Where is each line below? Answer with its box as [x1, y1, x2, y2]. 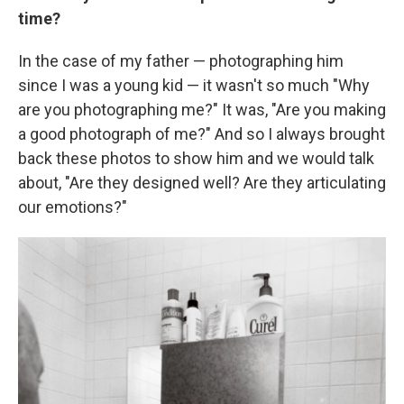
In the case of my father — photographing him [18, 51, 344, 71]
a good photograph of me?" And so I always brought [18, 124, 385, 144]
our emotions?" [18, 197, 127, 217]
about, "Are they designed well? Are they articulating [18, 173, 386, 193]
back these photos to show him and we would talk [18, 149, 374, 169]
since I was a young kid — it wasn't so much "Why [18, 76, 370, 96]
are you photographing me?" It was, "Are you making [18, 100, 386, 120]
